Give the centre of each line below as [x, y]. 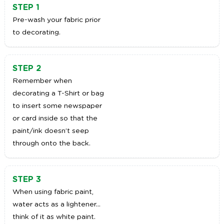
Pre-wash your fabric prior [56, 20]
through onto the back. [51, 144]
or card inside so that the [55, 119]
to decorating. [36, 33]
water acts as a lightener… [56, 205]
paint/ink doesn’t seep [50, 131]
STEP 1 [26, 8]
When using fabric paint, [53, 192]
